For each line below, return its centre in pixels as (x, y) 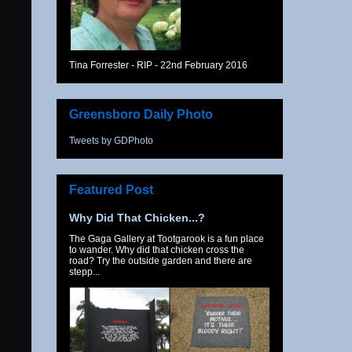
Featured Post (111, 189)
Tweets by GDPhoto (111, 140)
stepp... (84, 271)
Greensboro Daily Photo (141, 114)
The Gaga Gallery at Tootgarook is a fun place (167, 238)
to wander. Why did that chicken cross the (157, 249)
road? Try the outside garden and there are (161, 260)
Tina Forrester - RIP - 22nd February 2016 (158, 66)
